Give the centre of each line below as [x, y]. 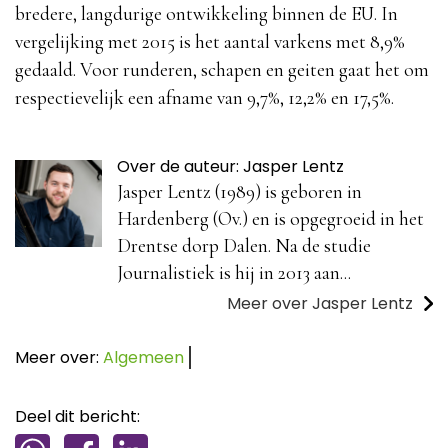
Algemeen [143, 358]
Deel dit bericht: [77, 417]
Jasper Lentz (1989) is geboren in [239, 192]
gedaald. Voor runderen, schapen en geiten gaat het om [222, 69]
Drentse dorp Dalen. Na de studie [244, 246]
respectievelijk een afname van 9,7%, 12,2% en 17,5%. [204, 97]
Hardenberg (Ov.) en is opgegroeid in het [270, 219]
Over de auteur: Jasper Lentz [230, 167]
